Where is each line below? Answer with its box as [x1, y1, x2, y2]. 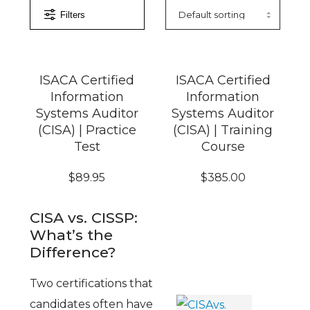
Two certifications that [29, 277, 153, 291]
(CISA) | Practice [37, 122, 136, 138]
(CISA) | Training [173, 122, 273, 138]
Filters [60, 9, 85, 20]
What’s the [29, 226, 113, 244]
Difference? [29, 244, 116, 262]
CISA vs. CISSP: [29, 209, 138, 227]
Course [201, 139, 245, 155]
